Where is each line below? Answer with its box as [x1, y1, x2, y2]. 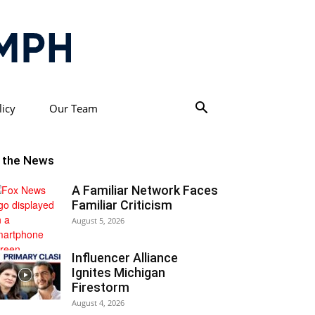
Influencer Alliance [72, 250, 178, 265]
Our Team [49, 101, 98, 115]
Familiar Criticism [72, 198, 172, 212]
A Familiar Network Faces [72, 183, 218, 198]
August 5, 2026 [72, 215, 124, 226]
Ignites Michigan [72, 265, 165, 280]
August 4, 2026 [72, 297, 124, 308]
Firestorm [72, 280, 129, 295]
